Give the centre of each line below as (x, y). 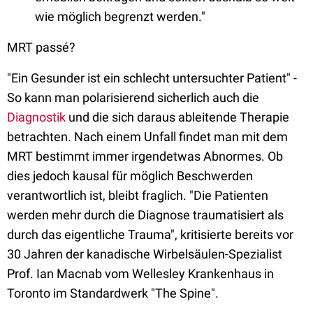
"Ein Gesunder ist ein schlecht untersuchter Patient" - (152, 78)
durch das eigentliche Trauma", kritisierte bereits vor (150, 235)
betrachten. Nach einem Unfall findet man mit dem (147, 137)
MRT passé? (41, 48)
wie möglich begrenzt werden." (120, 17)
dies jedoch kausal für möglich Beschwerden (130, 176)
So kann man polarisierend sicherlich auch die (133, 98)
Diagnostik (36, 117)
